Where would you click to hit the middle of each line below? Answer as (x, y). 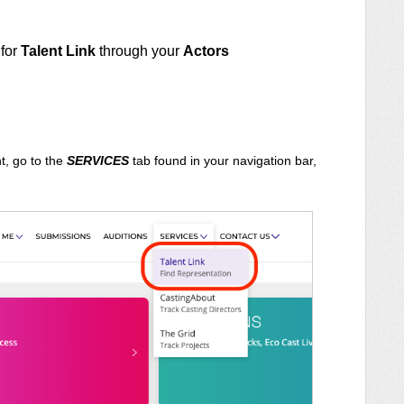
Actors (206, 50)
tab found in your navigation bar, (223, 160)
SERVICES (98, 160)
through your (139, 50)
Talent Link (58, 50)
